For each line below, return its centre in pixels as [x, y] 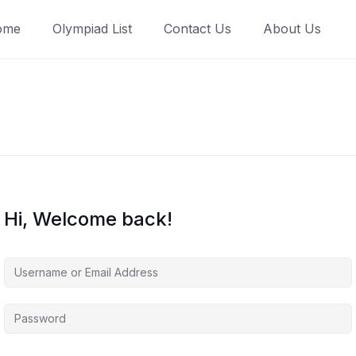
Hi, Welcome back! [88, 219]
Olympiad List [92, 29]
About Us [292, 29]
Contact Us [197, 29]
